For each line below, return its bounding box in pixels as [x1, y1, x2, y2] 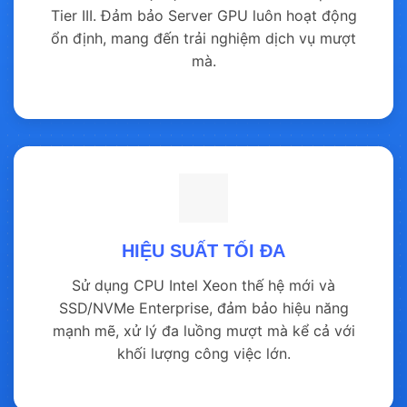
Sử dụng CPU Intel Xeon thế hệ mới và [72, 276, 335, 295]
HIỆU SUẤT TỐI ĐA [122, 241, 285, 262]
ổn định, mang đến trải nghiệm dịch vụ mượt [51, 29, 356, 48]
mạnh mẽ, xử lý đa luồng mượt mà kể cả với [52, 322, 355, 341]
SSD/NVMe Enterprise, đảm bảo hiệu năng [58, 299, 349, 318]
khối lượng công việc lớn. [116, 344, 291, 363]
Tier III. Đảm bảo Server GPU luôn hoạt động [50, 6, 357, 25]
